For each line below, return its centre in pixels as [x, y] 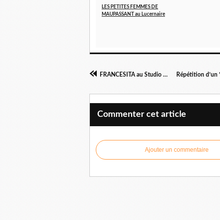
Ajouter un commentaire [177, 150]
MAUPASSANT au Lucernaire [133, 14]
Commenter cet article [142, 115]
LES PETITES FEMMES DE [130, 7]
